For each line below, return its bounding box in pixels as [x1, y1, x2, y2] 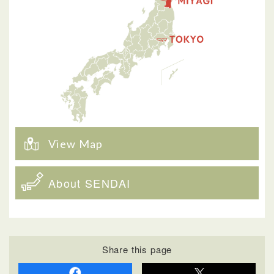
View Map [48, 136, 103, 150]
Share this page [102, 242, 172, 256]
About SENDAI [48, 174, 131, 191]
